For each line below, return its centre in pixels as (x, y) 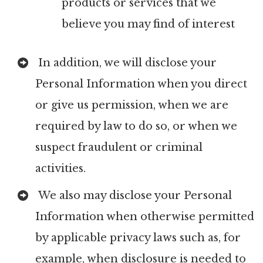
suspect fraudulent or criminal (119, 147)
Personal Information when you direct (141, 84)
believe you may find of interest (148, 24)
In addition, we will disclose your (126, 63)
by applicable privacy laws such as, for (138, 238)
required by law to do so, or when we (136, 126)
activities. (60, 168)
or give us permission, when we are (132, 105)
